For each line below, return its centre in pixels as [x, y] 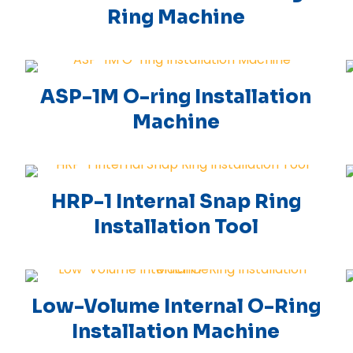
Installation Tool [176, 227]
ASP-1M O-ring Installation [176, 97]
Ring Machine [176, 17]
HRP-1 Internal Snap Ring [176, 202]
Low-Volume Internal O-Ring [176, 307]
